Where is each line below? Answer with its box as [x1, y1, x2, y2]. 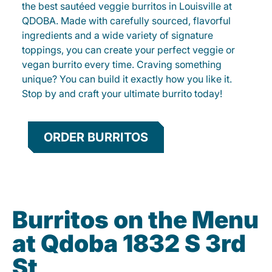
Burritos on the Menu [12, 205, 259, 234]
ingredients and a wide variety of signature [22, 29, 213, 42]
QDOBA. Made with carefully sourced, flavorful [22, 15, 231, 27]
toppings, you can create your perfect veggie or [22, 44, 235, 56]
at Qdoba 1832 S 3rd [12, 229, 246, 258]
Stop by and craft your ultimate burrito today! [22, 87, 222, 100]
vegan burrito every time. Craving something [22, 58, 222, 71]
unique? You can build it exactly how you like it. [22, 73, 232, 86]
